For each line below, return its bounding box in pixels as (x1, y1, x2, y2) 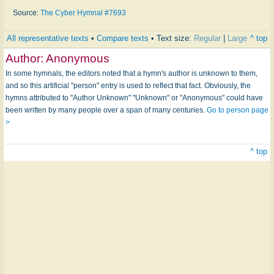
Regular (194, 34, 221, 43)
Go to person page (207, 106, 268, 115)
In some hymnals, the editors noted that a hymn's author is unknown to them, (6, 69, 257, 78)
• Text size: (149, 34, 194, 43)
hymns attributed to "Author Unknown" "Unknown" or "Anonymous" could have (6, 94, 263, 103)
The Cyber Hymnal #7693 (40, 8, 126, 17)
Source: (13, 8, 40, 17)
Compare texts (97, 34, 149, 43)
